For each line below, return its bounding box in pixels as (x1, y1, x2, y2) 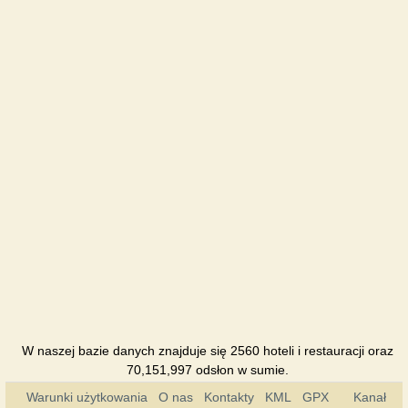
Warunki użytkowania (25, 390, 148, 404)
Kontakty (203, 390, 254, 404)
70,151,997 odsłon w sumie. (127, 362, 289, 377)
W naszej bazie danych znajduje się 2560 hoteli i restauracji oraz (22, 343, 393, 358)
